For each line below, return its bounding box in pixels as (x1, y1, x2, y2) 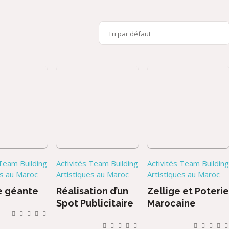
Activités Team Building (56, 157, 139, 168)
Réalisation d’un (56, 185, 129, 196)
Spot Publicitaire (56, 197, 134, 209)
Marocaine (147, 197, 196, 209)
